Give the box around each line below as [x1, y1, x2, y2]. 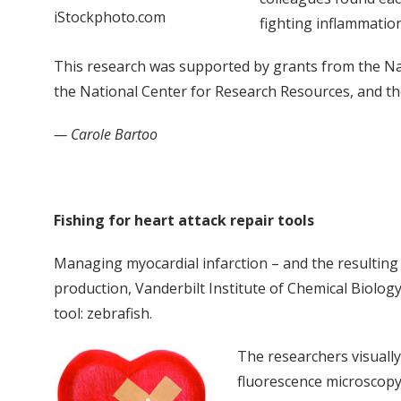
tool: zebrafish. [54, 303, 152, 323]
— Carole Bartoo [54, 124, 158, 144]
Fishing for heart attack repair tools [54, 209, 314, 230]
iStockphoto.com [54, 7, 166, 28]
